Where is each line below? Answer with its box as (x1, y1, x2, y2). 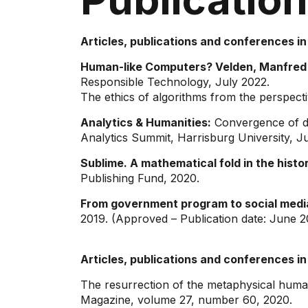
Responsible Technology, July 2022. (80, 75, 269, 89)
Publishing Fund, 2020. (80, 171, 199, 185)
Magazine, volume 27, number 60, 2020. (80, 293, 292, 307)
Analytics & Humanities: (80, 115, 211, 129)
